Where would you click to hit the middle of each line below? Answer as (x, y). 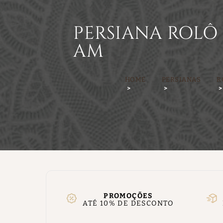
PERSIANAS (181, 79)
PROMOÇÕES (128, 196)
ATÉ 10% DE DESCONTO (128, 203)
